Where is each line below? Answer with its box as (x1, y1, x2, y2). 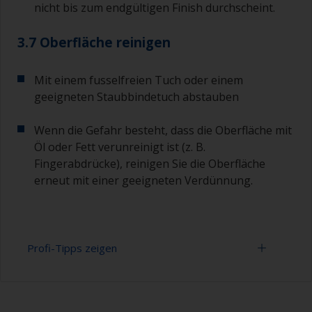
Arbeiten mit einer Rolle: (38, 282, 156, 296)
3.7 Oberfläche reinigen (17, 33, 171, 52)
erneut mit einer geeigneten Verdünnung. (34, 173, 253, 189)
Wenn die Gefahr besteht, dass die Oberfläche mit (34, 123, 292, 139)
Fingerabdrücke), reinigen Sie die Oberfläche (34, 156, 265, 172)
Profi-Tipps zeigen (27, 241, 117, 256)
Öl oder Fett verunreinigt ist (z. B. (34, 139, 205, 155)
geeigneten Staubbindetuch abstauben (34, 89, 239, 105)
